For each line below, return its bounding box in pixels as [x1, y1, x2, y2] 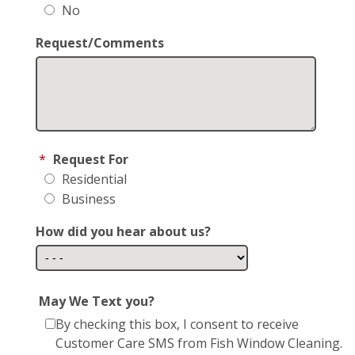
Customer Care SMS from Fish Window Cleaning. [55, 334, 342, 352]
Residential [59, 170, 127, 188]
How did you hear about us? [36, 222, 211, 240]
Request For [53, 150, 128, 168]
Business [59, 189, 116, 208]
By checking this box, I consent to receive [55, 315, 299, 333]
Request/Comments [36, 33, 164, 52]
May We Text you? [39, 292, 155, 310]
